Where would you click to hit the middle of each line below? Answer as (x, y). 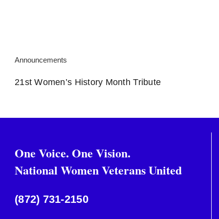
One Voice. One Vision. (73, 153)
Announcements (41, 60)
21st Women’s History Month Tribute (88, 82)
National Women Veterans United (98, 170)
